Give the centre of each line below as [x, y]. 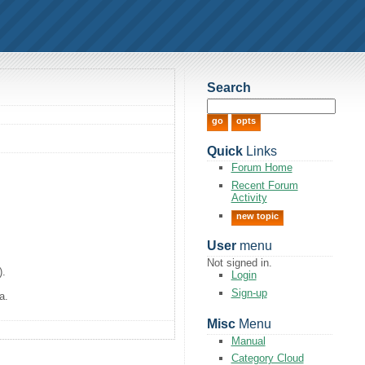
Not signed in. [239, 263]
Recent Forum [264, 185]
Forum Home [262, 168]
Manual [248, 341]
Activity [249, 197]
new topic [257, 215]
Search [229, 88]
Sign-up [249, 292]
